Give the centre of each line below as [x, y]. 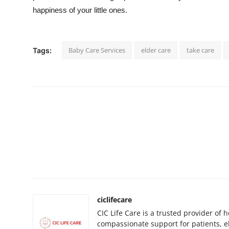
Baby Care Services [97, 50]
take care [200, 50]
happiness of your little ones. [80, 10]
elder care [156, 50]
